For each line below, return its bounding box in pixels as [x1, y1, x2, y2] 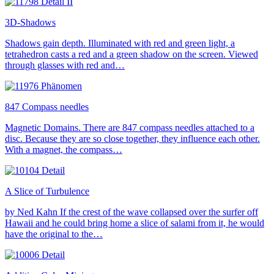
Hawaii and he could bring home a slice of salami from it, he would [5, 217, 264, 228]
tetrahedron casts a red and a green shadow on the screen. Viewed [5, 48, 258, 59]
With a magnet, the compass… [5, 144, 122, 155]
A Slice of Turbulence [5, 185, 89, 196]
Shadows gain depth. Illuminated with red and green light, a [5, 37, 235, 48]
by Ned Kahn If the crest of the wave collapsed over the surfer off [5, 206, 258, 217]
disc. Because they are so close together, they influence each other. [5, 133, 260, 144]
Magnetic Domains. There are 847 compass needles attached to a [5, 122, 254, 133]
